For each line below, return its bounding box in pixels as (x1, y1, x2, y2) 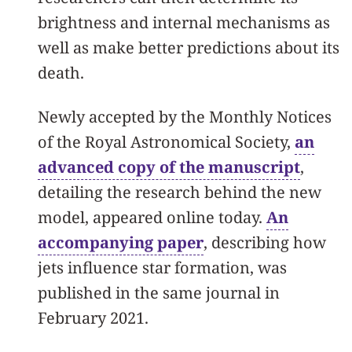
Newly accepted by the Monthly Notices (38, 106, 332, 127)
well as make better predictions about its (38, 37, 339, 58)
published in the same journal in (38, 282, 280, 303)
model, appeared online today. (38, 207, 266, 228)
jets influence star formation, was (38, 257, 287, 278)
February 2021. (38, 307, 148, 328)
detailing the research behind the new (38, 181, 321, 203)
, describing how (203, 232, 326, 253)
